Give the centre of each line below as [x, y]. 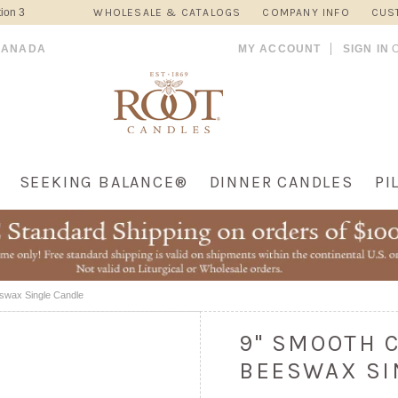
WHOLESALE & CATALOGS [167, 12]
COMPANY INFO [306, 12]
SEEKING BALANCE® [103, 182]
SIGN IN [366, 49]
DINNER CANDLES [281, 182]
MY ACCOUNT [279, 49]
